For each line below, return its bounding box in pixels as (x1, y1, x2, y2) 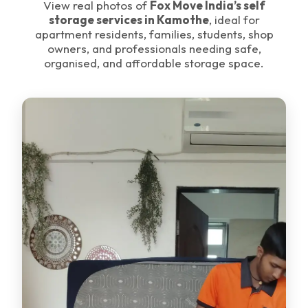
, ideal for (208, 12, 260, 27)
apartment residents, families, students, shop (34, 26, 274, 41)
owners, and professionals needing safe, (47, 41, 261, 56)
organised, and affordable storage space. (44, 55, 264, 70)
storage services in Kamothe (48, 12, 209, 27)
